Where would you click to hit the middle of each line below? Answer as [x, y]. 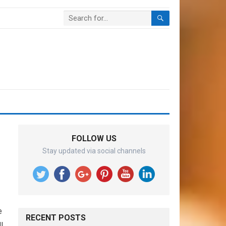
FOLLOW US [94, 138]
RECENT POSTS [56, 218]
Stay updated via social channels [94, 151]
